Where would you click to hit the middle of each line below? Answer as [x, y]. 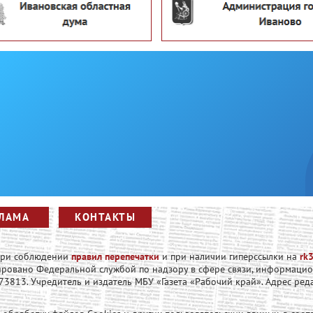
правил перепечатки [115, 257]
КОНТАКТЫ [105, 217]
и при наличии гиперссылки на [230, 257]
